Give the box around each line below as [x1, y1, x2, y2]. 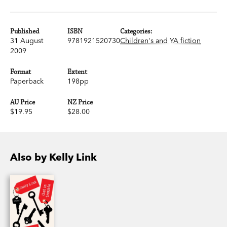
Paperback [10, 76, 44, 86]
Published [10, 27, 39, 35]
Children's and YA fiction [120, 35, 201, 45]
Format [10, 67, 31, 76]
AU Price [10, 98, 35, 106]
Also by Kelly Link [10, 150, 97, 163]
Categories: [120, 27, 153, 35]
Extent [67, 67, 88, 76]
